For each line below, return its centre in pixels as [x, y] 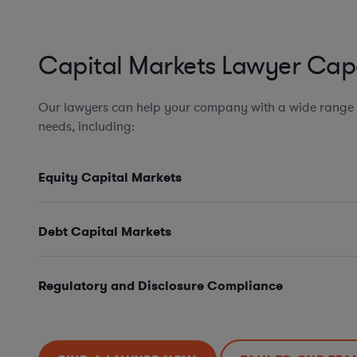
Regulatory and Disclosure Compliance [161, 286]
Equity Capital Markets [110, 178]
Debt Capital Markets [105, 232]
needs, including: [86, 127]
